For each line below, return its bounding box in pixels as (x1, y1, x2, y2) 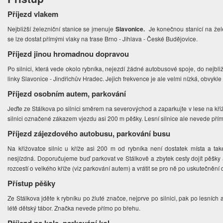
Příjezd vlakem (7, 8, 59, 20)
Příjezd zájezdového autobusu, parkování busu (7, 128, 171, 139)
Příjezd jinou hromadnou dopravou (7, 48, 129, 60)
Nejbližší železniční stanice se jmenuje (7, 24, 115, 33)
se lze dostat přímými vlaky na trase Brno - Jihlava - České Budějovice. (7, 34, 198, 43)
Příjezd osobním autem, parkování (7, 88, 126, 100)
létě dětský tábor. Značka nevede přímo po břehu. (7, 204, 141, 213)
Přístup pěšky (7, 178, 56, 189)
